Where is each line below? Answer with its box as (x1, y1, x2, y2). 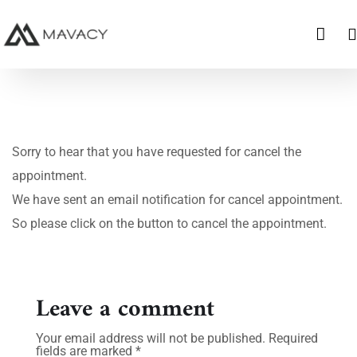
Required (269, 331, 318, 346)
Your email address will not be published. (36, 331, 265, 346)
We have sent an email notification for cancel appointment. (12, 192, 343, 207)
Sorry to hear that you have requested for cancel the (12, 144, 301, 159)
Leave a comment (36, 288, 214, 331)
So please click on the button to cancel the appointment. (12, 216, 327, 231)
